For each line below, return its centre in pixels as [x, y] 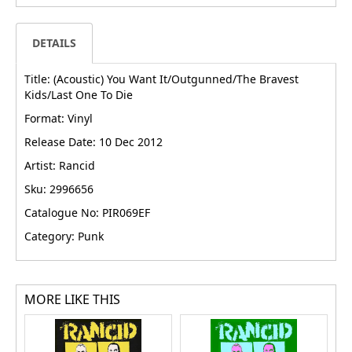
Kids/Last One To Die [79, 94]
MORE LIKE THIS [72, 299]
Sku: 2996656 [59, 189]
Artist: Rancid [60, 165]
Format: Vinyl [59, 118]
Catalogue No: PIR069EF [87, 212]
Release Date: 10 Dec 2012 [93, 141]
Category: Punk [64, 236]
